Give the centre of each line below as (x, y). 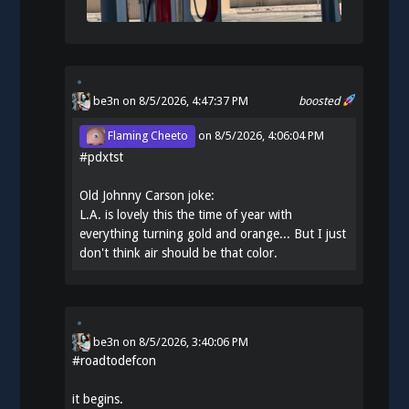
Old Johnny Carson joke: (147, 195)
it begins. (98, 399)
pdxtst (106, 157)
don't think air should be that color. (179, 252)
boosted (321, 100)
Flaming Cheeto (147, 136)
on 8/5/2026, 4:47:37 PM (184, 100)
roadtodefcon (119, 360)
